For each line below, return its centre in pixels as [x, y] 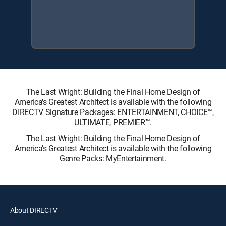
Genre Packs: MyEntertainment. [113, 158]
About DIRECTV [34, 210]
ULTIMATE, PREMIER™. [113, 122]
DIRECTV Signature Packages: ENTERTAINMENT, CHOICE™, [113, 112]
